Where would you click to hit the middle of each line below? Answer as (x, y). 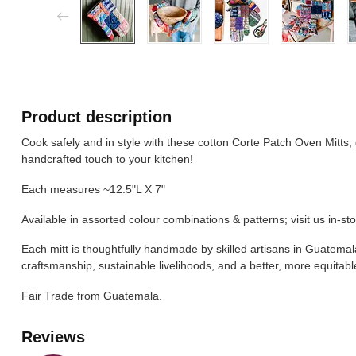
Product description (97, 117)
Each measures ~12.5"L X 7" (93, 189)
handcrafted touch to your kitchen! (109, 159)
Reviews (53, 337)
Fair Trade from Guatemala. (93, 296)
